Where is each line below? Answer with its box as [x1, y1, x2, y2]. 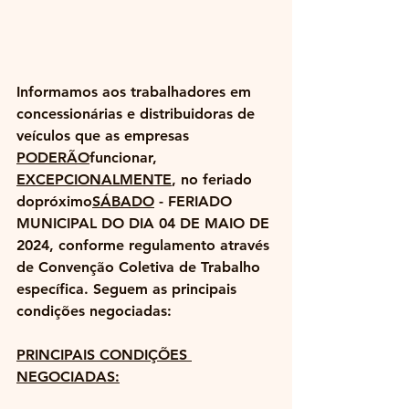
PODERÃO [16, 149, 89, 167]
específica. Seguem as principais [16, 280, 241, 299]
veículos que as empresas [16, 127, 194, 145]
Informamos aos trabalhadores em [16, 83, 256, 101]
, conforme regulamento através [49, 236, 274, 255]
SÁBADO [92, 193, 154, 211]
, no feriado [172, 171, 257, 189]
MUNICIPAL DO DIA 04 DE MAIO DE [16, 215, 274, 233]
